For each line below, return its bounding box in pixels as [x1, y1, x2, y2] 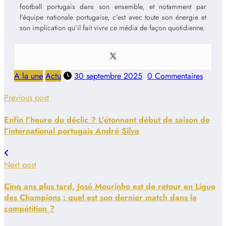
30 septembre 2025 [74, 70, 142, 82]
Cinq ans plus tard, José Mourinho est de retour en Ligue [4, 181, 215, 193]
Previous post [4, 92, 49, 104]
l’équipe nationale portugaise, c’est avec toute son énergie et [20, 12, 206, 23]
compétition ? [4, 203, 54, 215]
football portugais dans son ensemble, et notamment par [20, 2, 206, 12]
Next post [4, 158, 36, 171]
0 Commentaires [147, 70, 203, 82]
